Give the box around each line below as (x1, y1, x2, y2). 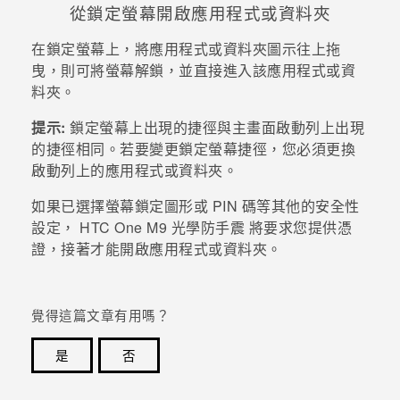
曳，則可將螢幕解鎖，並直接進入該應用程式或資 (31, 60, 355, 81)
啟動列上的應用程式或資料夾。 (31, 160, 237, 181)
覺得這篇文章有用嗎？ (31, 305, 170, 325)
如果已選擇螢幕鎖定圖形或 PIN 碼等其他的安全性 (31, 196, 360, 217)
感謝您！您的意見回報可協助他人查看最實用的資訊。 (37, 373, 369, 393)
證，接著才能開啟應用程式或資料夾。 (31, 238, 282, 260)
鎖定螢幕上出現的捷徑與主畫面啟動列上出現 (65, 117, 364, 138)
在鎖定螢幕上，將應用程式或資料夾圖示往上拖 (31, 38, 341, 60)
